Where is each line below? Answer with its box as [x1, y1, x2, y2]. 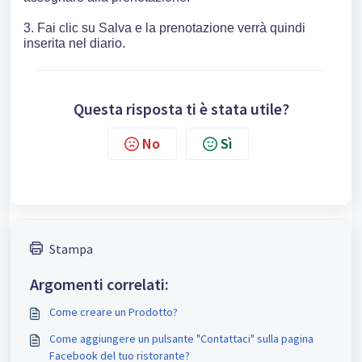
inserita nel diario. [23, 36, 125, 50]
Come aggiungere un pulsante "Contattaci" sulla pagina [49, 330, 314, 346]
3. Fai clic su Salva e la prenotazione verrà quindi [23, 20, 305, 35]
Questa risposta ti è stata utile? [73, 98, 289, 119]
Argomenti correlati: [30, 273, 169, 294]
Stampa [49, 240, 93, 257]
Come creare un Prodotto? [49, 304, 178, 319]
